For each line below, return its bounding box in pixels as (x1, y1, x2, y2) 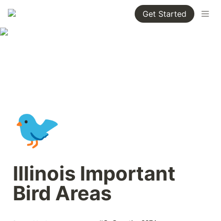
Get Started (143, 9, 186, 19)
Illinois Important (13, 161, 176, 185)
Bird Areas (13, 181, 111, 205)
